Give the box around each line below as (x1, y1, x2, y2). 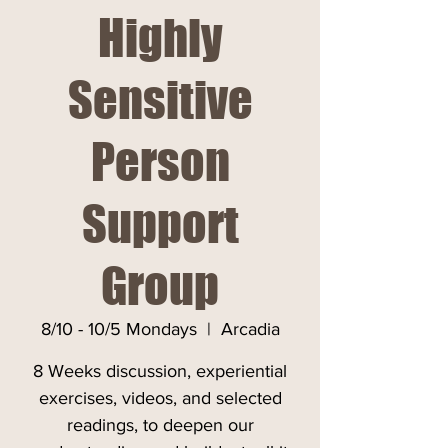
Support (81, 195, 239, 253)
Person (90, 133, 230, 191)
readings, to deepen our (66, 415, 254, 435)
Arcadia (220, 319, 280, 339)
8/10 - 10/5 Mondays (40, 319, 197, 339)
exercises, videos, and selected (38, 388, 282, 408)
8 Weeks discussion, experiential (33, 361, 287, 381)
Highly (97, 9, 223, 67)
